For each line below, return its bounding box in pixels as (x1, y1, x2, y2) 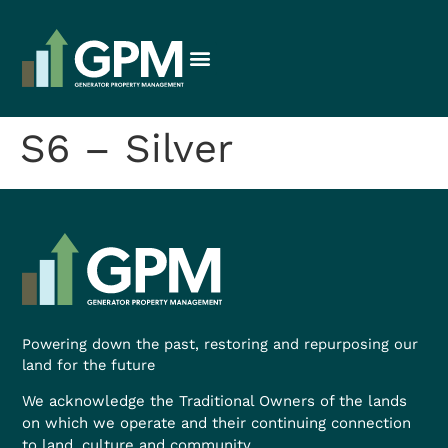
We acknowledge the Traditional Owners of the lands (22, 392, 408, 411)
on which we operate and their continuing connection (22, 414, 412, 433)
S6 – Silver (20, 124, 233, 172)
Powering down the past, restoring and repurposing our (22, 334, 419, 353)
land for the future (22, 355, 156, 374)
